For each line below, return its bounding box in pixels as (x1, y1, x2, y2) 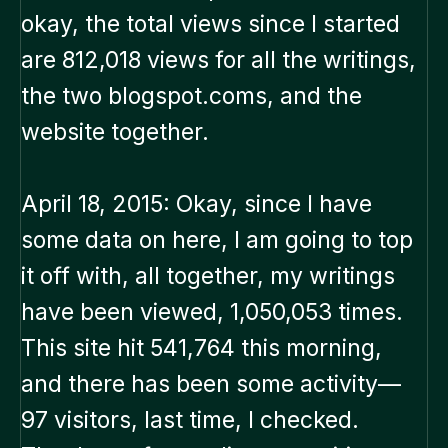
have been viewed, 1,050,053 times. (21, 298, 403, 327)
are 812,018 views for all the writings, (21, 46, 416, 75)
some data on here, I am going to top (21, 226, 413, 255)
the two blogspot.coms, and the (21, 82, 362, 111)
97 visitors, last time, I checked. (21, 406, 359, 435)
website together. (21, 118, 209, 147)
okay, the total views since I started (21, 10, 400, 39)
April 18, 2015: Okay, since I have (21, 190, 372, 219)
